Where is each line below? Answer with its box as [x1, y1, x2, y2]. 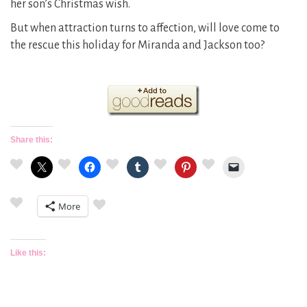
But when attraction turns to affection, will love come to [10, 22, 280, 35]
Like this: [10, 248, 46, 258]
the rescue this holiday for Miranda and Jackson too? [10, 39, 265, 52]
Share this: [10, 135, 53, 145]
